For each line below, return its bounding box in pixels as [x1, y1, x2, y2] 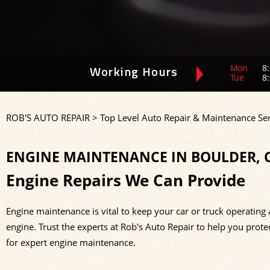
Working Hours [89, 67, 178, 79]
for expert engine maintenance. [6, 236, 136, 248]
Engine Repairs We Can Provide [6, 169, 245, 191]
